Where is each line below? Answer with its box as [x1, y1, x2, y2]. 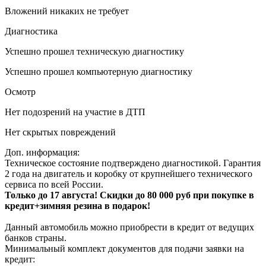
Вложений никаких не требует [5, 5, 129, 16]
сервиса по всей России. [5, 179, 103, 189]
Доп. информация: [5, 147, 80, 157]
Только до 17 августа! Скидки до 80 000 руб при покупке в [5, 189, 254, 200]
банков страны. [5, 232, 66, 243]
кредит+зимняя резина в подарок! [5, 200, 150, 211]
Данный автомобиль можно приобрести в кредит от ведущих [5, 221, 254, 232]
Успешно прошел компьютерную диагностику [5, 66, 192, 77]
